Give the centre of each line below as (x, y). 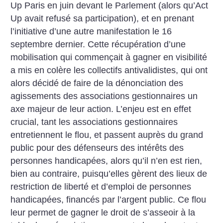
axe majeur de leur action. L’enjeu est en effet (101, 109)
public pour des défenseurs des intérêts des (97, 148)
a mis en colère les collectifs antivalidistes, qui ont (109, 70)
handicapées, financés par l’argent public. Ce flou (109, 199)
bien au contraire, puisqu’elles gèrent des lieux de (109, 173)
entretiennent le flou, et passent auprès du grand (107, 135)
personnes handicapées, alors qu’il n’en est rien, (107, 161)
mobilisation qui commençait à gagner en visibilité (109, 57)
